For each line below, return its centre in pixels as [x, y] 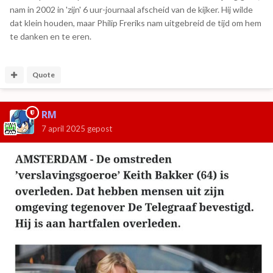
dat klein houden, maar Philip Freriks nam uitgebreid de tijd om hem [136, 23]
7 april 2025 [63, 129]
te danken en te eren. [51, 37]
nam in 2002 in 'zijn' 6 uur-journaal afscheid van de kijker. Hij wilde [131, 10]
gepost [99, 129]
